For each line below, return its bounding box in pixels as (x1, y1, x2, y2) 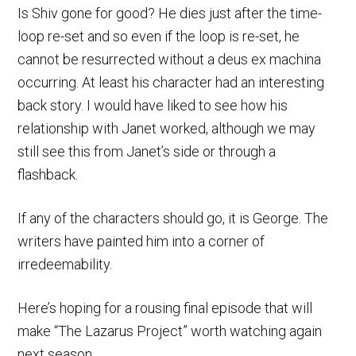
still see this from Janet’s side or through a (17, 142, 277, 160)
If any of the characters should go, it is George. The (17, 209, 329, 226)
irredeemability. (17, 255, 113, 273)
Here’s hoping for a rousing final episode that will (17, 299, 313, 316)
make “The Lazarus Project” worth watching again (17, 322, 323, 339)
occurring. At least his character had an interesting (17, 73, 325, 91)
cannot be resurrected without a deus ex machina (17, 50, 322, 68)
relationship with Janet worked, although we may (17, 119, 316, 137)
